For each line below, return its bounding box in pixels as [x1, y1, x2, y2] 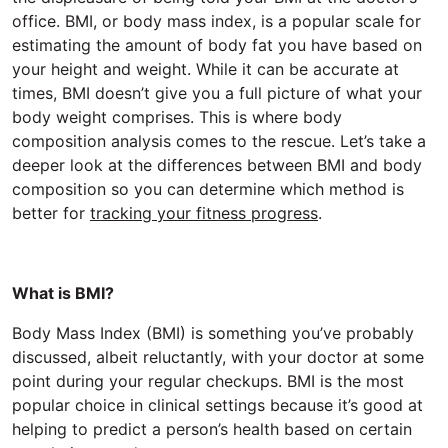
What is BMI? [12, 282, 114, 303]
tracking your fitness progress [90, 202, 318, 223]
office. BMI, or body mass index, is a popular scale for [12, 10, 421, 31]
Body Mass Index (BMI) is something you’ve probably [12, 322, 414, 343]
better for [12, 202, 90, 223]
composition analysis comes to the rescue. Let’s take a [12, 130, 426, 151]
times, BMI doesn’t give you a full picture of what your [12, 82, 422, 103]
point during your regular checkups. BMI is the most [12, 370, 404, 391]
